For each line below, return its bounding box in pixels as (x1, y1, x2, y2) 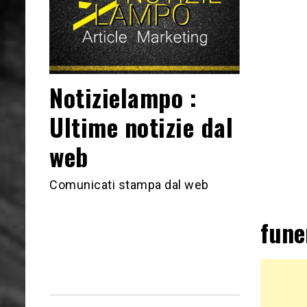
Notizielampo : (49, 79, 197, 116)
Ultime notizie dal (49, 108, 233, 145)
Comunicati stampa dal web (49, 177, 209, 192)
